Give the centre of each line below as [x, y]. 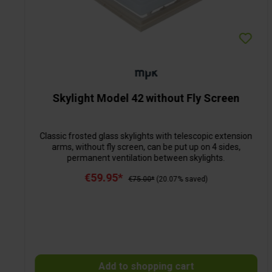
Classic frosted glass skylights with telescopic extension [146, 136]
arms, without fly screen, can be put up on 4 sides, [146, 147]
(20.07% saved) [182, 179]
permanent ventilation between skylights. [146, 158]
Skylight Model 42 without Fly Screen [146, 98]
